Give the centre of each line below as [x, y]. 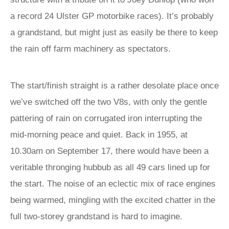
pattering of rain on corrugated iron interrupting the [106, 118]
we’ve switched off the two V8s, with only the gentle [109, 102]
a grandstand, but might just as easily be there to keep [114, 32]
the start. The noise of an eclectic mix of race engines [113, 184]
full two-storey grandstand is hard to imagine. [96, 216]
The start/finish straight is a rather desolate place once [114, 86]
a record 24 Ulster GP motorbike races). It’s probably [112, 16]
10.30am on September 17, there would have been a [109, 151]
